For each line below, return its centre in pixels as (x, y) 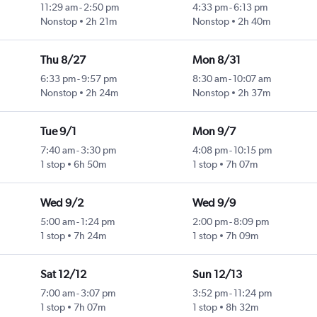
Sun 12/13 (217, 275)
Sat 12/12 (63, 275)
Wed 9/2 (62, 203)
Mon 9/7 (214, 132)
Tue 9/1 (58, 132)
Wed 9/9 (214, 203)
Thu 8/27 (63, 60)
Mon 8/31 (216, 60)
